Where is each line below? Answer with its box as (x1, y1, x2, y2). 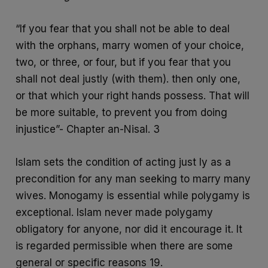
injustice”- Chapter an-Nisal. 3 (16, 123, 160, 136)
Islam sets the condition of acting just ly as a (16, 156, 232, 169)
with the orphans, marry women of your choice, (16, 39, 245, 52)
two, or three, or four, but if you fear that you (16, 56, 232, 69)
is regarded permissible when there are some (16, 240, 233, 252)
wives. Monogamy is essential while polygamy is (16, 190, 251, 202)
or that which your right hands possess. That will (16, 90, 250, 102)
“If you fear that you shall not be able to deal (16, 23, 230, 35)
